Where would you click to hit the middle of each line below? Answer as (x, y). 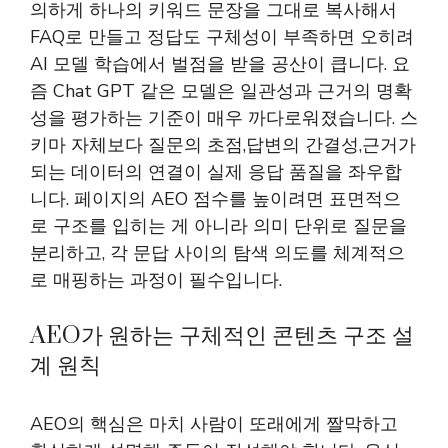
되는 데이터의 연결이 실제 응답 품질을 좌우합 (216, 172)
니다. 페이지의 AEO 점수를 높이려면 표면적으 (215, 199)
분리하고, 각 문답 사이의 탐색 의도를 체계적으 (217, 253)
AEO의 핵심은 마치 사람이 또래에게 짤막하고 (214, 424)
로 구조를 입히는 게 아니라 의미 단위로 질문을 (218, 226)
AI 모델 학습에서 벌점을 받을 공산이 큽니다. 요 (220, 64)
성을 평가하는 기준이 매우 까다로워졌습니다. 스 (224, 118)
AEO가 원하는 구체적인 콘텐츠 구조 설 (222, 336)
